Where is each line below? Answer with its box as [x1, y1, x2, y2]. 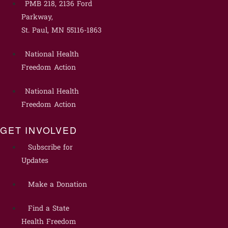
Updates [21, 156, 48, 167]
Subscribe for [27, 142, 73, 154]
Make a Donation [27, 180, 87, 191]
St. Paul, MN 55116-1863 [21, 25, 102, 36]
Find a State [27, 204, 69, 215]
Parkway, [21, 12, 53, 23]
